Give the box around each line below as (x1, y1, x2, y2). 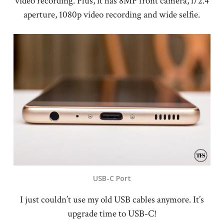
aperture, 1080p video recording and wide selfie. (23, 8, 200, 21)
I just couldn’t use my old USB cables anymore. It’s (19, 193, 204, 206)
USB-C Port (92, 173, 131, 183)
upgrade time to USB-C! (67, 207, 156, 220)
